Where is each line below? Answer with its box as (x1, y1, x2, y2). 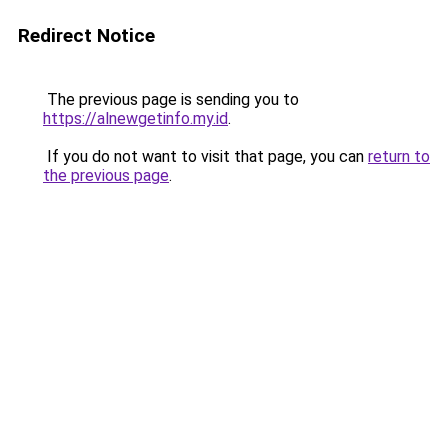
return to (368, 147, 430, 166)
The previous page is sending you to (43, 90, 299, 109)
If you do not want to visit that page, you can (43, 147, 368, 166)
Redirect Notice (18, 24, 155, 47)
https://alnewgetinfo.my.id (43, 109, 228, 128)
